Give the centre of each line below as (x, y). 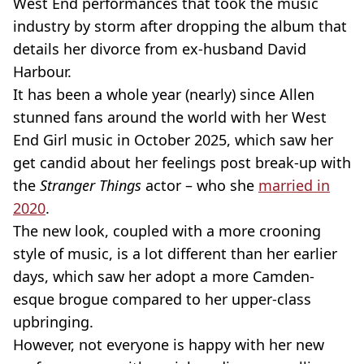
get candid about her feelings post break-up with (182, 162)
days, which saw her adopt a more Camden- (164, 276)
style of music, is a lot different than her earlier (175, 253)
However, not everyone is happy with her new (169, 344)
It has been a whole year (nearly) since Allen (164, 94)
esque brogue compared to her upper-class (162, 299)
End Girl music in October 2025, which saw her (173, 140)
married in (294, 185)
